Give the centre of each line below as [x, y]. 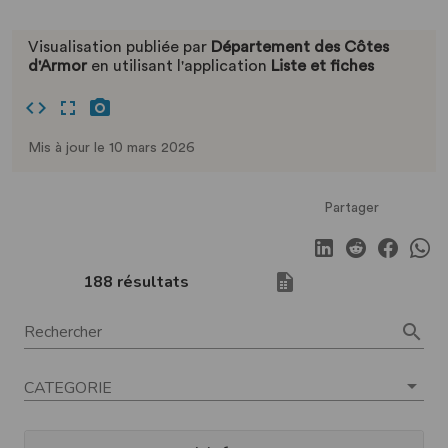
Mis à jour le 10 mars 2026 [111, 147]
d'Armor [57, 66]
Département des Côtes [300, 47]
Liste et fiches [322, 66]
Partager [351, 207]
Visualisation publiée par [119, 47]
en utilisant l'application [179, 66]
